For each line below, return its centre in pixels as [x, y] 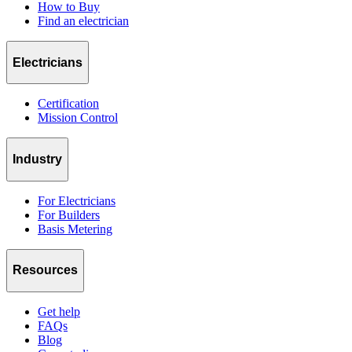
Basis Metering [75, 229]
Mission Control [78, 118]
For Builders [69, 214]
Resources [45, 270]
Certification [68, 104]
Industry [37, 159]
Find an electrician [83, 21]
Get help [59, 311]
